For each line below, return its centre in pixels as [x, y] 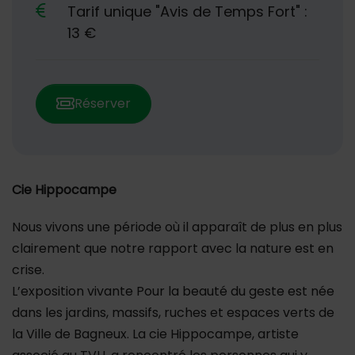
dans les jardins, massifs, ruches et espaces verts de [173, 312]
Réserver [103, 103]
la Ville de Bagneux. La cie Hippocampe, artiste [155, 334]
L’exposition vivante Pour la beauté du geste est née [173, 291]
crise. [28, 269]
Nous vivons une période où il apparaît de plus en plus [177, 227]
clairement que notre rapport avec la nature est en [173, 248]
